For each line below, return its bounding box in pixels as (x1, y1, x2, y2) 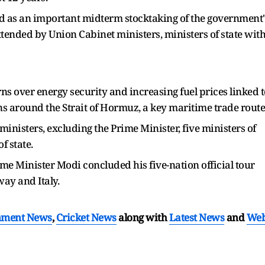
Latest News (169, 210, 224, 224)
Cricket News (56, 210, 117, 224)
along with (118, 210, 167, 224)
